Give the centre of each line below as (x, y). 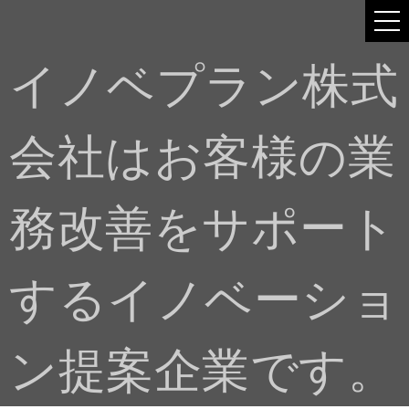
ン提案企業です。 (202, 371)
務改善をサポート (203, 228)
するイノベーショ (204, 299)
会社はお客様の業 (202, 157)
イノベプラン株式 (204, 86)
